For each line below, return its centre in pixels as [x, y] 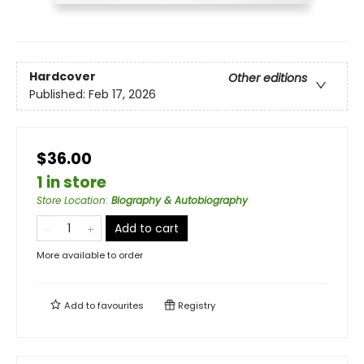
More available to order [90, 256]
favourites [121, 306]
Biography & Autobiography [180, 201]
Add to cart [147, 229]
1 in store [71, 183]
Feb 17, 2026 [122, 95]
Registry [195, 306]
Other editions [268, 78]
